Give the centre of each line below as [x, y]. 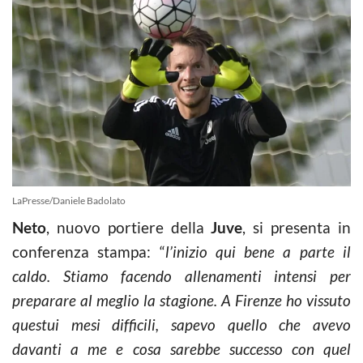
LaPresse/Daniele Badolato [69, 200]
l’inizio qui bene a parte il [258, 251]
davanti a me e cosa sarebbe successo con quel [181, 348]
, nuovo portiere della [129, 227]
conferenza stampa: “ [89, 251]
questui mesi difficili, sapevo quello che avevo [181, 324]
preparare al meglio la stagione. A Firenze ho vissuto [181, 300]
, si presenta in [297, 227]
